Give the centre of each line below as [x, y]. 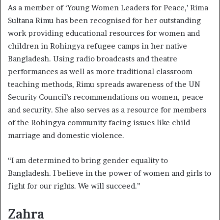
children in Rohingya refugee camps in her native [97, 46]
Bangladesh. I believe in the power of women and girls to [110, 173]
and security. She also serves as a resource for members [107, 110]
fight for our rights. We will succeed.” [75, 186]
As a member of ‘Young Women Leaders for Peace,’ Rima [108, 7]
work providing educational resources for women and [104, 33]
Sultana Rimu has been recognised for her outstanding [104, 20]
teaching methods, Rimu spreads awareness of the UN [104, 84]
